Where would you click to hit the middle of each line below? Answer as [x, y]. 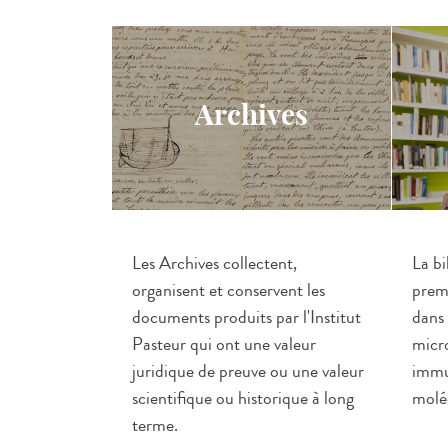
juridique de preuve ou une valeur [248, 371]
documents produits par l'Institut [246, 317]
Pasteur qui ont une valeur [224, 344]
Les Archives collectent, [214, 263]
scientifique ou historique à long [243, 398]
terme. [155, 425]
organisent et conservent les [228, 290]
